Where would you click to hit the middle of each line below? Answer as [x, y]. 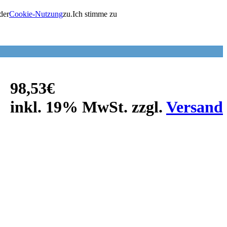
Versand [195, 107]
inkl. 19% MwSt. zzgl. [88, 107]
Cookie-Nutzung [36, 14]
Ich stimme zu [95, 14]
